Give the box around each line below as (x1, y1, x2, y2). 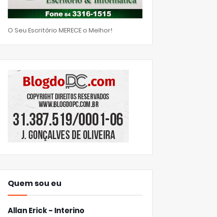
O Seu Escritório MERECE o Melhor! (8, 25, 112, 35)
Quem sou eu (8, 177, 62, 189)
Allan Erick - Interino (8, 205, 84, 216)
